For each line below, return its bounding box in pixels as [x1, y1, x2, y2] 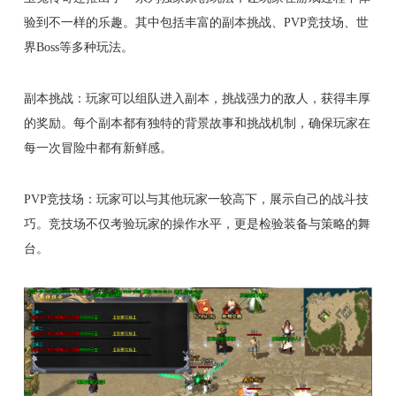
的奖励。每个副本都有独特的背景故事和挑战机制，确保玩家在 [23, 115, 370, 130]
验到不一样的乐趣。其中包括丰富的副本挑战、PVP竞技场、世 [23, 14, 369, 29]
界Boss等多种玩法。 [23, 39, 133, 54]
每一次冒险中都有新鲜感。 [23, 140, 172, 155]
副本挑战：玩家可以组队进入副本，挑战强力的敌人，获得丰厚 [23, 90, 370, 105]
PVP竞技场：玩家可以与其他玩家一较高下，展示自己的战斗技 [23, 191, 369, 206]
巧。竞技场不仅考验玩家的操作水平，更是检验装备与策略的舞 [23, 216, 370, 231]
